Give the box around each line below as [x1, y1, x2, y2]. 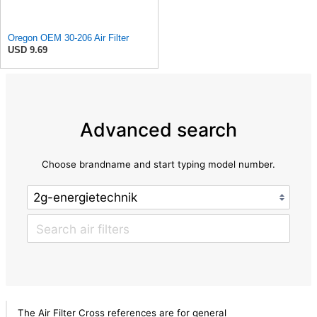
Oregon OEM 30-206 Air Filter [8, 32, 129, 43]
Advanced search [80, 117, 237, 141]
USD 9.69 [8, 44, 47, 55]
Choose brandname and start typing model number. [42, 158, 275, 170]
